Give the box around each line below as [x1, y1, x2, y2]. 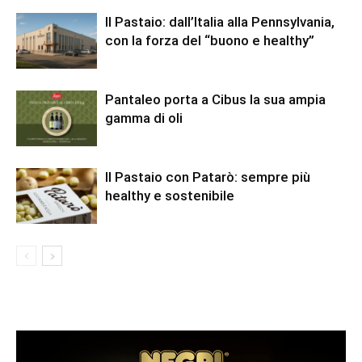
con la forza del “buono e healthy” [105, 32, 314, 49]
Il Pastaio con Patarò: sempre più [105, 169, 310, 186]
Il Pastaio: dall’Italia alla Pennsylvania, [105, 14, 335, 31]
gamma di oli [105, 110, 183, 127]
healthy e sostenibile [105, 187, 234, 204]
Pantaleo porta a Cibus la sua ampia [105, 91, 326, 108]
